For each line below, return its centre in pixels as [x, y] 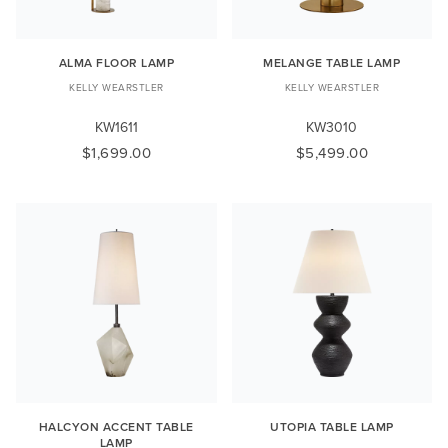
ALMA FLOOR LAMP [116, 62]
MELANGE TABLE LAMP [332, 62]
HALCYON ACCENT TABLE [116, 427]
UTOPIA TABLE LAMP [332, 427]
